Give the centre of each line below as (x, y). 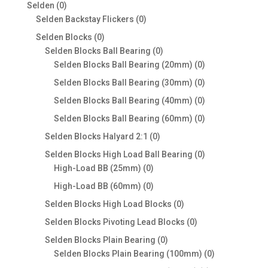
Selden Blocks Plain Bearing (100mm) (128, 254)
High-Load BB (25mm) (97, 168)
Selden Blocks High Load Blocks (108, 204)
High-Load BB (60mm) (97, 186)
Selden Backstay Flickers (85, 19)
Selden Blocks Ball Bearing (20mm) (123, 65)
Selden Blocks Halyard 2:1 (96, 137)
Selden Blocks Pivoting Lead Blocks (115, 222)
